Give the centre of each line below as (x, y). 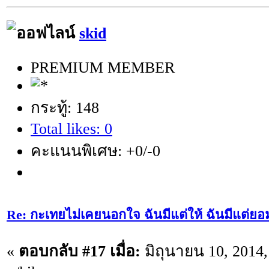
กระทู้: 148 (65, 107)
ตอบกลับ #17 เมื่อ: (80, 251)
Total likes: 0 (71, 128)
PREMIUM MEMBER (103, 67)
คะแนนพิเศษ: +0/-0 (95, 151)
